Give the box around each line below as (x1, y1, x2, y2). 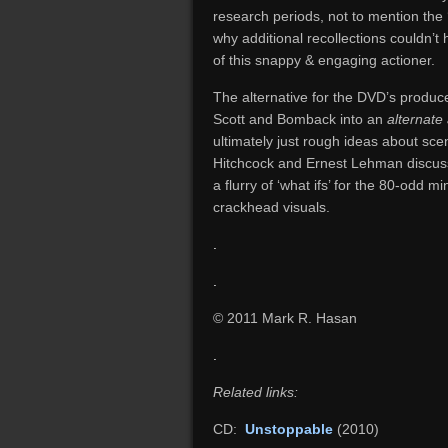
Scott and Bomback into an (213, 111, 387, 127)
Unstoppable (245, 421, 337, 437)
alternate (387, 111, 443, 127)
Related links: (213, 384, 298, 400)
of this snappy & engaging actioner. (213, 52, 435, 68)
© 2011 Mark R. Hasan (213, 310, 357, 326)
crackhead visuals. (213, 199, 330, 215)
